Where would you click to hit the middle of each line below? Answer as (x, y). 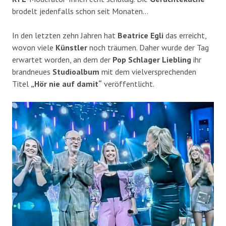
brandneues (32, 72)
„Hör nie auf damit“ (66, 84)
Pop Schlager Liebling (152, 60)
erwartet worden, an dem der (61, 60)
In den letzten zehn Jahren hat (65, 36)
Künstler (71, 48)
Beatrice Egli (140, 36)
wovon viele (34, 48)
